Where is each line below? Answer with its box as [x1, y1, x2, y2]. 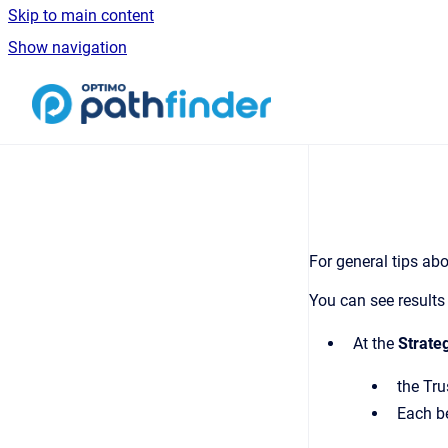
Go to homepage [269, 81, 387, 100]
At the [353, 334, 398, 353]
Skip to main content [8, 6, 154, 25]
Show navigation [8, 38, 127, 57]
